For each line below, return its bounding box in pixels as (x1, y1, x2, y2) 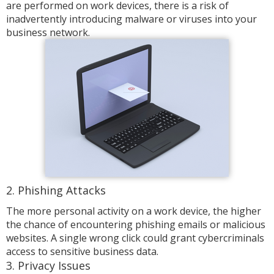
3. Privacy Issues (6, 258, 91, 273)
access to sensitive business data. (6, 245, 158, 258)
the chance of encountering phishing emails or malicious (6, 218, 265, 231)
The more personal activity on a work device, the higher (6, 204, 261, 218)
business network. (6, 26, 90, 39)
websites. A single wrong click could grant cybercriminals (6, 231, 264, 245)
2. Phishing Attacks (6, 183, 106, 198)
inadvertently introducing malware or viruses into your (6, 12, 257, 26)
